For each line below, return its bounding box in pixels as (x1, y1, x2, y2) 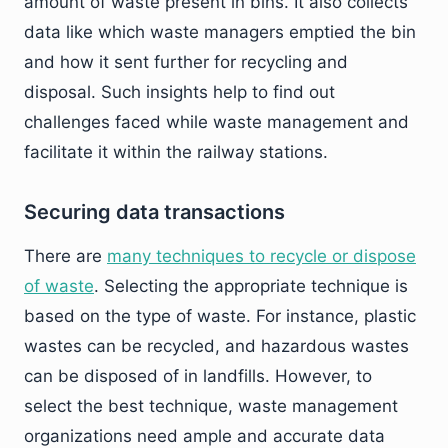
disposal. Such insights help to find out (24, 82, 335, 102)
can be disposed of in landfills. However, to (24, 366, 372, 386)
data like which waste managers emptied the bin (24, 22, 416, 42)
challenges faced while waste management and (24, 112, 409, 132)
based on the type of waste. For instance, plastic (24, 306, 416, 326)
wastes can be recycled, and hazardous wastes (24, 336, 409, 356)
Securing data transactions (24, 200, 285, 224)
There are (24, 246, 107, 266)
